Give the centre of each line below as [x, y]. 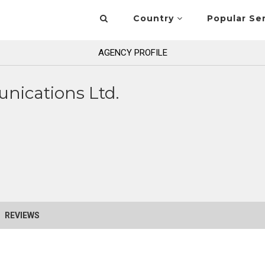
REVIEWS [22, 215]
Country [155, 18]
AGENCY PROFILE [132, 53]
